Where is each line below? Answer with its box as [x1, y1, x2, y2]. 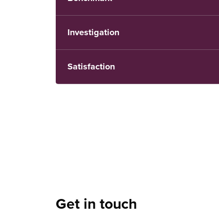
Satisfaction [67, 60, 115, 73]
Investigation [67, 26, 119, 39]
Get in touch [56, 193, 137, 215]
